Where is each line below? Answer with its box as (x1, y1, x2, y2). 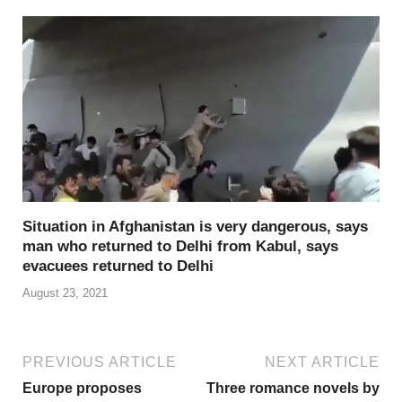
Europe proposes (22, 380, 142, 396)
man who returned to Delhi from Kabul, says (22, 238, 338, 256)
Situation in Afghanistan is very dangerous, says (22, 218, 368, 236)
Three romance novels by (206, 380, 380, 396)
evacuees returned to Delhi (22, 258, 214, 275)
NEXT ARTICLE (265, 354, 380, 370)
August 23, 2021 (22, 285, 108, 300)
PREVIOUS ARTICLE (22, 354, 177, 370)
